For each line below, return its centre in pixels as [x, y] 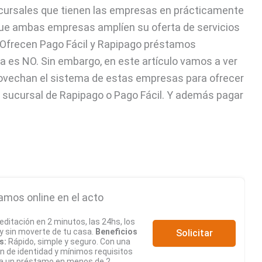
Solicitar [194, 233]
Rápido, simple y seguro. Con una [68, 242]
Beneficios [116, 232]
